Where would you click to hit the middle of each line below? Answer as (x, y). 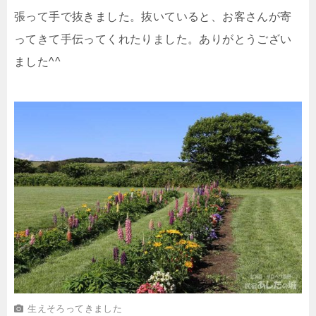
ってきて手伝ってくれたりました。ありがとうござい (153, 39)
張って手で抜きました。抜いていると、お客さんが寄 (153, 16)
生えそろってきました (75, 308)
